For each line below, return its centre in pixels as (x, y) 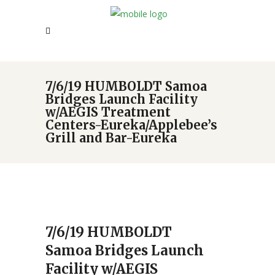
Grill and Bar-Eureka (111, 138)
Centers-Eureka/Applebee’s (131, 125)
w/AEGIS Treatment (108, 112)
